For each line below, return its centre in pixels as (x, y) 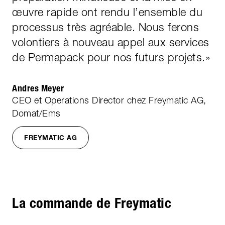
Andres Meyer (38, 88)
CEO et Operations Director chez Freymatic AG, (109, 100)
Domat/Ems (36, 113)
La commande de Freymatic (92, 203)
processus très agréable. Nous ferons (105, 27)
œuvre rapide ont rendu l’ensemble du (107, 12)
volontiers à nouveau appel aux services (111, 42)
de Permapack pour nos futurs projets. (109, 57)
